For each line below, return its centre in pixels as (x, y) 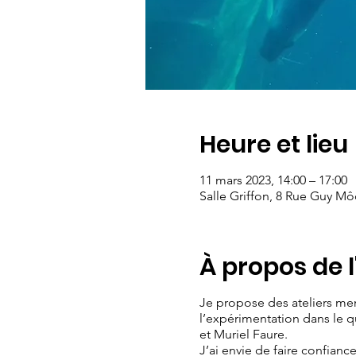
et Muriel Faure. (243, 334)
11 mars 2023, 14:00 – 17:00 (273, 180)
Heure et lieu (273, 145)
